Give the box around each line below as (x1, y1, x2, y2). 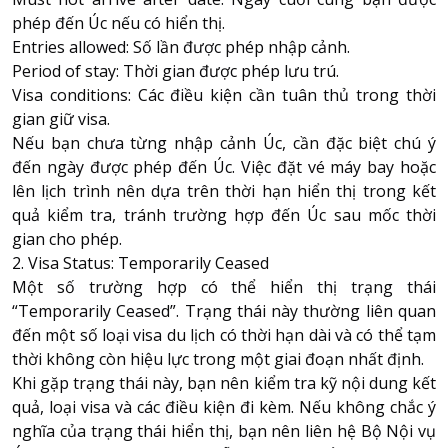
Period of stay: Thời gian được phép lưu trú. (12, 59, 339, 82)
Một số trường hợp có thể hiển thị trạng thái (12, 275, 436, 298)
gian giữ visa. (12, 107, 110, 130)
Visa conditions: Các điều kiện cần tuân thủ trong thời (12, 83, 436, 106)
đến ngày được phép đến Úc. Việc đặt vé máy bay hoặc (12, 155, 436, 178)
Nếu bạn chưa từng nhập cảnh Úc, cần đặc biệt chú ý (12, 131, 436, 154)
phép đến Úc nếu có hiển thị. (12, 11, 225, 34)
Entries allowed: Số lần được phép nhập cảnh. (12, 35, 350, 58)
